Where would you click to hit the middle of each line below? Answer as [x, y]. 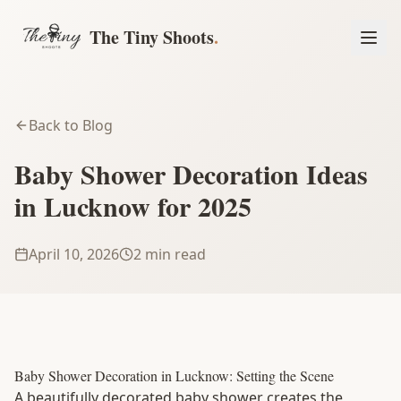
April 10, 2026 [74, 254]
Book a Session [181, 346]
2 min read [170, 254]
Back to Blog [71, 125]
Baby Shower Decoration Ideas [191, 174]
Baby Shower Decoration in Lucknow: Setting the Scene [174, 375]
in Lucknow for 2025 [133, 206]
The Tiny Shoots [152, 37]
